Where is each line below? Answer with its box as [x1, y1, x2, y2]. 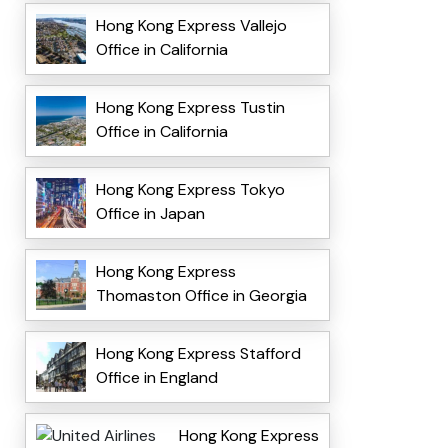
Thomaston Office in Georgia [95, 285, 307, 307]
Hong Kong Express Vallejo [95, 15, 287, 37]
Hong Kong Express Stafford [95, 343, 301, 365]
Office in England [95, 367, 218, 389]
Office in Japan [95, 203, 205, 225]
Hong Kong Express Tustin [95, 97, 285, 119]
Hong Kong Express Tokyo [95, 179, 285, 201]
